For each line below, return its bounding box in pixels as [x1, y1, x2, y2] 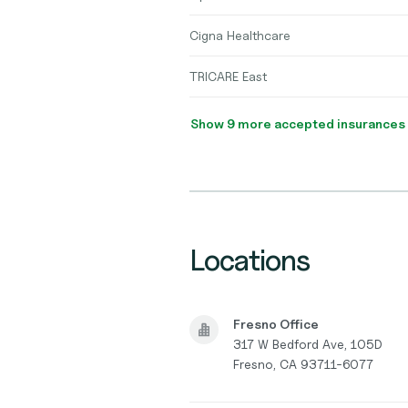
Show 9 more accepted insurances [274, 116, 405, 131]
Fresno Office [233, 315, 319, 331]
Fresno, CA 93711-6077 [233, 355, 373, 372]
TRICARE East [189, 68, 267, 84]
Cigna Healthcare [189, 27, 291, 43]
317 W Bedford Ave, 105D [233, 335, 382, 352]
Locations [189, 242, 311, 278]
